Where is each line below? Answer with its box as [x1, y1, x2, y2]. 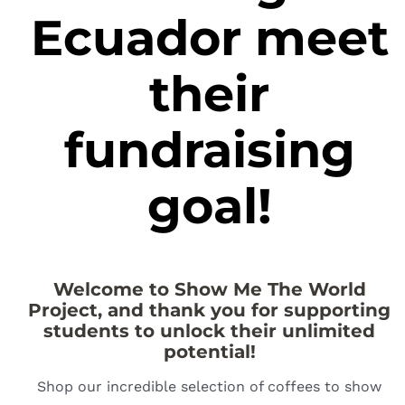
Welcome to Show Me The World [52, 278, 366, 300]
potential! [163, 340, 256, 363]
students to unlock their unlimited [43, 319, 376, 342]
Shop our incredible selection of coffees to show [37, 377, 382, 395]
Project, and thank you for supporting [28, 298, 391, 321]
